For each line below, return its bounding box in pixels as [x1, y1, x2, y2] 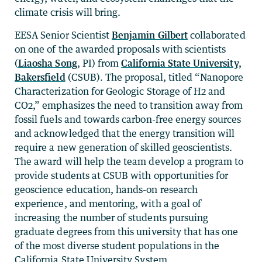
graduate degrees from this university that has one [15, 225, 239, 237]
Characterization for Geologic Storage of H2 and [15, 85, 226, 97]
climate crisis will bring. [15, 6, 121, 18]
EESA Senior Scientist [15, 29, 112, 41]
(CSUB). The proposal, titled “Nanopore [65, 71, 244, 83]
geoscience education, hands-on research [15, 183, 198, 195]
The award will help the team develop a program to [15, 155, 244, 167]
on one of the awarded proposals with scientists [15, 43, 226, 55]
